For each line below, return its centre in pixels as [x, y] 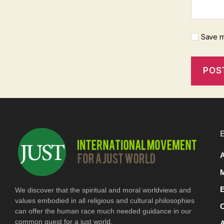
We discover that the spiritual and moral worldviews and [103, 190]
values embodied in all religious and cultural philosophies [105, 200]
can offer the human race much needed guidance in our [103, 211]
